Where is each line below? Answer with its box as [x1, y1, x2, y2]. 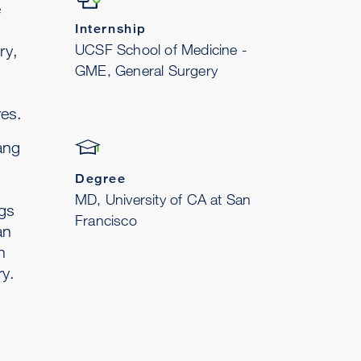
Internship [75, 21, 147, 36]
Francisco [75, 211, 137, 229]
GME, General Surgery [75, 61, 218, 79]
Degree [75, 171, 127, 186]
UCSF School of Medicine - [75, 40, 247, 58]
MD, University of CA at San [75, 190, 251, 208]
